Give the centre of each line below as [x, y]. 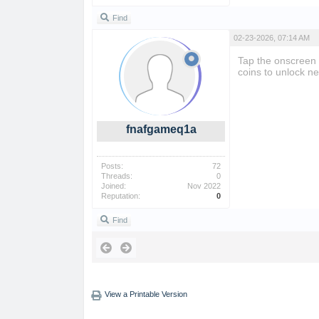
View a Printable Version [146, 294]
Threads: [117, 176]
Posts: [112, 166]
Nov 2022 [204, 186]
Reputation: [121, 196]
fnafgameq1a [161, 129]
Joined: [114, 186]
